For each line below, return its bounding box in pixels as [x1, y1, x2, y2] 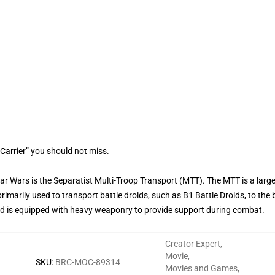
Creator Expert [165, 239, 220, 249]
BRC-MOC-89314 [55, 257, 120, 267]
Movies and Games [165, 263, 238, 273]
